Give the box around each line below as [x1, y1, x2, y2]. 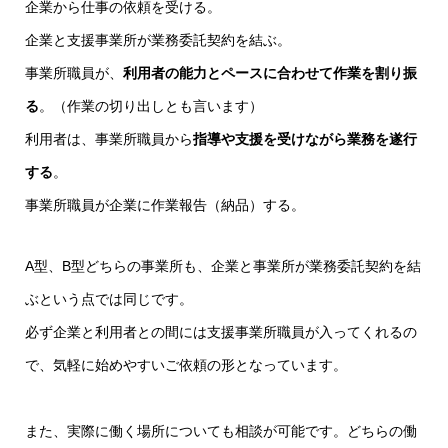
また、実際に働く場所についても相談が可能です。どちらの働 [24, 423, 417, 440]
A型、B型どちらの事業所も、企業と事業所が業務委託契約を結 [24, 258, 421, 275]
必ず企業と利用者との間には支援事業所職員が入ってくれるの [24, 324, 417, 341]
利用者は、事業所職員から [24, 131, 193, 148]
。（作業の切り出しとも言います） [38, 98, 263, 115]
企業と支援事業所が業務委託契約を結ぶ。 [24, 32, 291, 49]
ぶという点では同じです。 [24, 291, 193, 308]
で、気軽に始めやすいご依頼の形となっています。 [24, 357, 347, 374]
